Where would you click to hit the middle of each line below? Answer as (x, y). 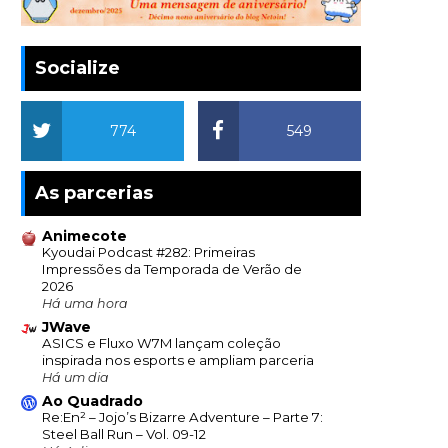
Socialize (77, 68)
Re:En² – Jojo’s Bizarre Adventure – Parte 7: (182, 417)
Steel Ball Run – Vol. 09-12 (124, 434)
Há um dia (75, 378)
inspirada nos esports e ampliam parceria (178, 360)
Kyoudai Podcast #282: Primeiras (148, 252)
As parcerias (94, 193)
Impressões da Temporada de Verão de (172, 269)
